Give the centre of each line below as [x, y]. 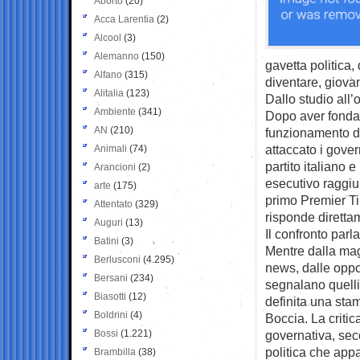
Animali [110, 148]
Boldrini [111, 315]
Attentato [113, 204]
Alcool [108, 37]
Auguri [108, 222]
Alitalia [109, 93]
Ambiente [115, 111]
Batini [106, 241]
